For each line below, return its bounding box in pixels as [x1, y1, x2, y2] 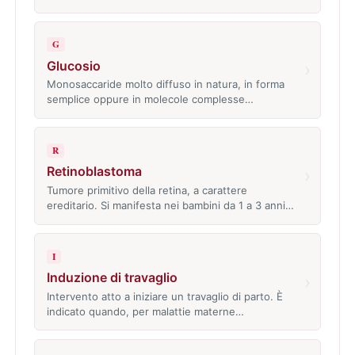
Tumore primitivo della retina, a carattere [46, 184, 247, 197]
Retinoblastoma [46, 163, 142, 180]
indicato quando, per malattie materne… [46, 304, 244, 318]
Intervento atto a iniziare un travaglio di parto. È [46, 289, 283, 303]
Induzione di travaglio [46, 269, 177, 285]
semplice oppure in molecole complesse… [46, 93, 254, 106]
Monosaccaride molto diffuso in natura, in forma [46, 78, 284, 91]
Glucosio [46, 57, 101, 74]
